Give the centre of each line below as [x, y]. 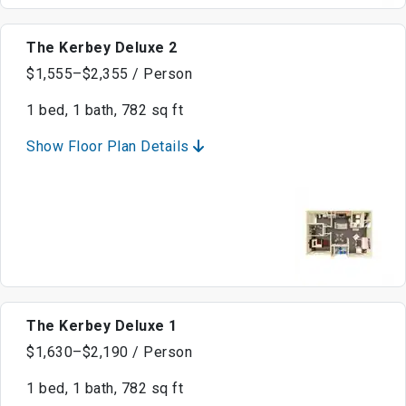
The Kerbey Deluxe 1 [102, 326]
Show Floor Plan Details [110, 147]
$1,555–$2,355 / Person [109, 74]
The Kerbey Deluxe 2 [102, 48]
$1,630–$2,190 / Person [109, 353]
